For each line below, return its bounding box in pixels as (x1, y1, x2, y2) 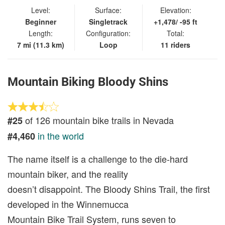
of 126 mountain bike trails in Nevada (23, 113, 174, 127)
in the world (38, 129, 84, 142)
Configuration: (86, 28, 131, 38)
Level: (31, 5, 51, 15)
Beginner (25, 16, 57, 27)
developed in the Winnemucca (8, 197, 129, 210)
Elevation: (160, 5, 191, 15)
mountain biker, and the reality (8, 167, 128, 180)
